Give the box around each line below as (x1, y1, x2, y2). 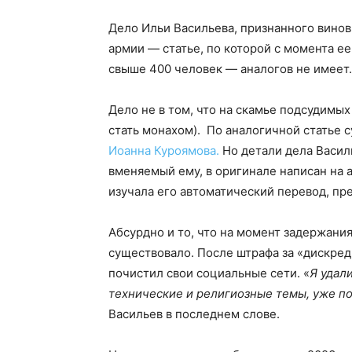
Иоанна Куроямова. (108, 143, 219, 159)
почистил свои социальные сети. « (108, 266, 310, 281)
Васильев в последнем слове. (108, 306, 280, 322)
